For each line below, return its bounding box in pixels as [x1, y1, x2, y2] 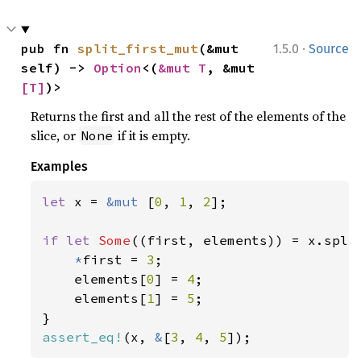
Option [93, 60, 143, 77]
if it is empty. [114, 127, 191, 145]
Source [309, 41, 349, 57]
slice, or [31, 127, 80, 145]
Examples [31, 159, 89, 175]
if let [42, 232, 99, 249]
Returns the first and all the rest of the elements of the [31, 107, 346, 126]
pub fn [21, 40, 78, 57]
